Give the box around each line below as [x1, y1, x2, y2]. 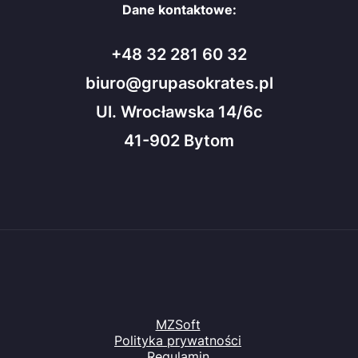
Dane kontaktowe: [121, 2, 237, 18]
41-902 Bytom [124, 131, 234, 150]
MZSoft [155, 316, 201, 332]
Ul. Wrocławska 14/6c [95, 102, 263, 121]
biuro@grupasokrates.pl [85, 74, 273, 93]
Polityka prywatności [114, 332, 241, 348]
